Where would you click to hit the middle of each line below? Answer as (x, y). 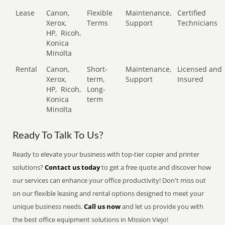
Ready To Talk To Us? (58, 136)
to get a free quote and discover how (156, 167)
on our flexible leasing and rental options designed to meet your (108, 193)
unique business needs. (48, 206)
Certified (192, 13)
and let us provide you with (162, 206)
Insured (191, 79)
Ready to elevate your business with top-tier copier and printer (106, 154)
